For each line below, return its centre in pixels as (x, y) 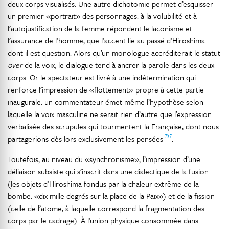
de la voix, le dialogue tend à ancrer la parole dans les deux (118, 65)
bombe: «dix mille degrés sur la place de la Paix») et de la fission (111, 196)
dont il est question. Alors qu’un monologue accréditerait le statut (114, 53)
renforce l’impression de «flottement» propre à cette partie (106, 89)
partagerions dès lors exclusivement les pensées (86, 139)
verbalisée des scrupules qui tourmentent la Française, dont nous (113, 126)
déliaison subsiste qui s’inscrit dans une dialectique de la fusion (108, 171)
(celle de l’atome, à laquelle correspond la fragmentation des (106, 208)
